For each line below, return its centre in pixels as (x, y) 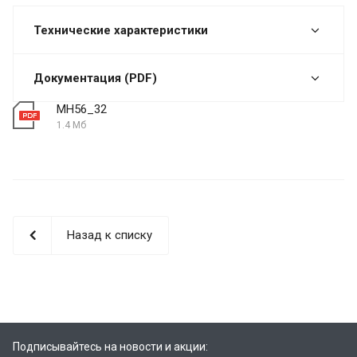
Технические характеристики (121, 30)
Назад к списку (110, 235)
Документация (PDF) (95, 78)
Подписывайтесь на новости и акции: (110, 346)
